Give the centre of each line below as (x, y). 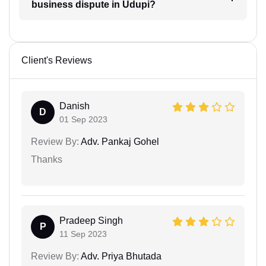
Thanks (47, 159)
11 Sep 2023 (83, 234)
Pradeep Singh (91, 221)
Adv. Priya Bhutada (120, 256)
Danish (75, 106)
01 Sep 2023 (83, 119)
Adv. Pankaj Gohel (119, 142)
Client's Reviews (57, 60)
